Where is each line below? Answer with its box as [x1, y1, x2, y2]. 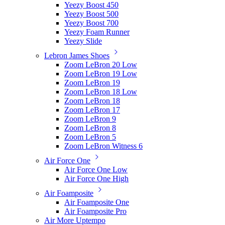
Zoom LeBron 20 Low [64, 60, 137, 69]
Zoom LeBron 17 [64, 105, 120, 114]
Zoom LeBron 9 [64, 115, 116, 123]
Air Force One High [64, 174, 129, 183]
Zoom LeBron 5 [64, 133, 116, 141]
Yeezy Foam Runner [64, 28, 130, 36]
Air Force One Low [64, 165, 128, 174]
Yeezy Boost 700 [64, 19, 119, 27]
